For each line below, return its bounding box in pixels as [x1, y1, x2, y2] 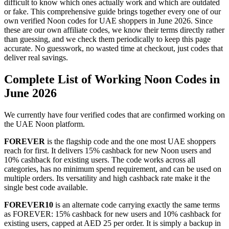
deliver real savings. [4, 53, 68, 62]
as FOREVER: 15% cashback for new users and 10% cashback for [4, 209, 221, 218]
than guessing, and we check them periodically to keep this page [4, 34, 211, 43]
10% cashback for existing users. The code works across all [4, 155, 195, 164]
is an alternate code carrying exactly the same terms [53, 200, 220, 209]
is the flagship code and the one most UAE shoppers [45, 136, 216, 146]
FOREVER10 [4, 200, 53, 209]
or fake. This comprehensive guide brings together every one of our [4, 7, 221, 16]
